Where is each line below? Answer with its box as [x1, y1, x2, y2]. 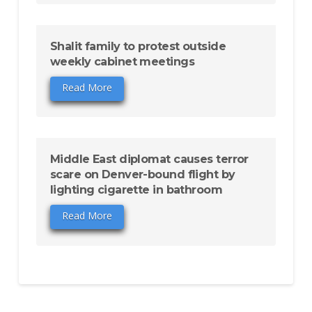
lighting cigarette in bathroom [49, 183, 223, 197]
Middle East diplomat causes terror [49, 153, 249, 166]
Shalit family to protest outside [49, 39, 226, 53]
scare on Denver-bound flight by [49, 168, 235, 182]
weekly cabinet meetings [49, 54, 194, 68]
